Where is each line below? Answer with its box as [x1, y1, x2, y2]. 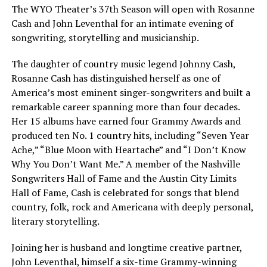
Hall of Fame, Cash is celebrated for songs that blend [11, 186, 239, 200]
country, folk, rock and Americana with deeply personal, [11, 200, 253, 214]
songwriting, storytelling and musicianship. [11, 31, 199, 45]
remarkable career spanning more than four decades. [11, 100, 240, 114]
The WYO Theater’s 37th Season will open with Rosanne [11, 2, 254, 16]
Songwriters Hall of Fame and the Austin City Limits [11, 172, 237, 185]
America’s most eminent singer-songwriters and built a [11, 86, 250, 100]
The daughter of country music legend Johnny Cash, [11, 57, 235, 71]
